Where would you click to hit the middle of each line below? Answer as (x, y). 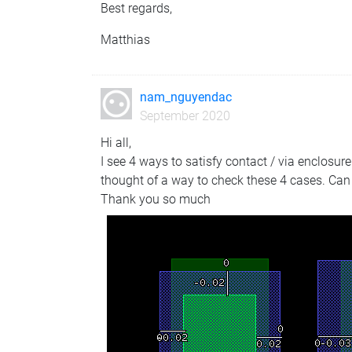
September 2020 (185, 115)
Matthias (126, 39)
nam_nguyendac (185, 97)
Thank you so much (156, 199)
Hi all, (116, 142)
